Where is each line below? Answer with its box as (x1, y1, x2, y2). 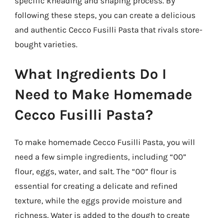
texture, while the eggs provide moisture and (15, 196, 182, 205)
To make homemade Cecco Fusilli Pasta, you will (15, 137, 195, 147)
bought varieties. (15, 39, 77, 49)
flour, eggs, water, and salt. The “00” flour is (15, 166, 177, 176)
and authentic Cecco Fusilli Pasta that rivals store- (15, 24, 202, 35)
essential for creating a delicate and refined (15, 181, 178, 191)
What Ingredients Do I (15, 65, 166, 83)
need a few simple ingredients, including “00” (15, 152, 186, 162)
